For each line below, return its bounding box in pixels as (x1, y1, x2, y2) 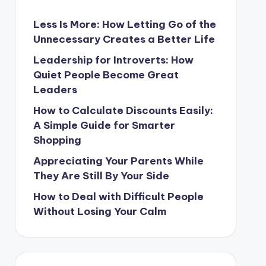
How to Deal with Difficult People (33, 190, 204, 203)
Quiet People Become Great (33, 68, 179, 81)
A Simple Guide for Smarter (33, 119, 175, 132)
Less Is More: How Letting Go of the (33, 18, 216, 31)
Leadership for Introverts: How (33, 53, 194, 66)
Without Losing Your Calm (33, 205, 166, 218)
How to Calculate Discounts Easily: (33, 104, 213, 117)
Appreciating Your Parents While (33, 154, 204, 167)
